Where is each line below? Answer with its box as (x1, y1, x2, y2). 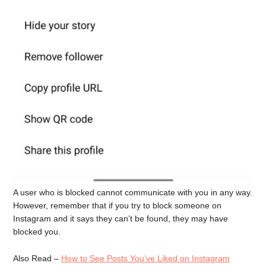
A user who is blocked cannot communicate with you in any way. (13, 187, 253, 197)
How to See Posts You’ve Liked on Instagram (61, 253, 230, 263)
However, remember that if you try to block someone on (13, 200, 222, 210)
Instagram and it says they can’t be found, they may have (13, 213, 229, 223)
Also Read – (13, 253, 62, 263)
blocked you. (13, 226, 61, 236)
